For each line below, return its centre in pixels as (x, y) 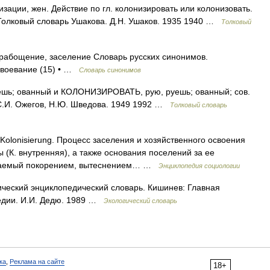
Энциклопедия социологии (199, 166)
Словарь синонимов (110, 70)
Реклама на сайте (37, 262)
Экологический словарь (140, 201)
